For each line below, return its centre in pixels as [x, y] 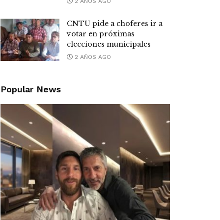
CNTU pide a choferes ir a [115, 24]
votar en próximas [101, 34]
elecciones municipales [109, 44]
